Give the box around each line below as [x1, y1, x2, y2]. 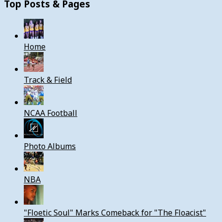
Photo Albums [24, 141, 76, 152]
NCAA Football [24, 108, 77, 119]
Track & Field [24, 74, 72, 86]
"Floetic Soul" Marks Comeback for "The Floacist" [24, 207, 206, 219]
